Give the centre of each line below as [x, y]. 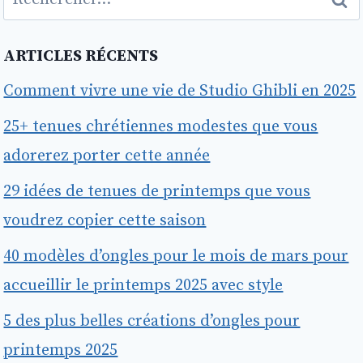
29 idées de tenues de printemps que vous [157, 192]
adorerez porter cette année [107, 156]
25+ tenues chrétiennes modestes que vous [161, 127]
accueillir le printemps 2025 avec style [143, 286]
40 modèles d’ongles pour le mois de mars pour [176, 257]
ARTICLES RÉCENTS [81, 57]
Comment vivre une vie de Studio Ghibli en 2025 [180, 92]
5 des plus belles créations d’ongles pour [152, 322]
